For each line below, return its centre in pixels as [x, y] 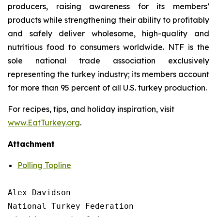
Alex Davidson [39, 193]
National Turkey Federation [71, 206]
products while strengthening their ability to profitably [108, 20]
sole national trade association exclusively [108, 61]
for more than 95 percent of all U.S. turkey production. [107, 88]
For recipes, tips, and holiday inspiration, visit [91, 109]
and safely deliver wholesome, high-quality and [108, 33]
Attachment [31, 144]
